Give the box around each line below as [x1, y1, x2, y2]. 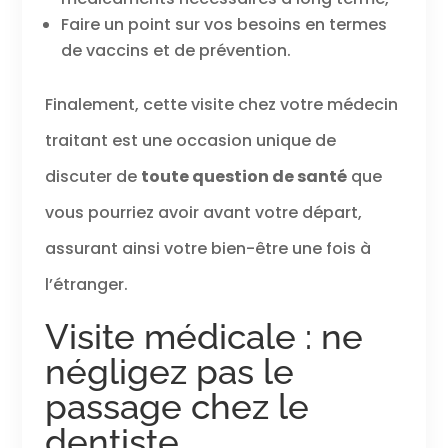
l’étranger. [44, 273, 128, 297]
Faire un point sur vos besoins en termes [60, 13, 387, 37]
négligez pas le [44, 351, 294, 393]
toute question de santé [140, 165, 347, 189]
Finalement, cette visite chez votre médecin [44, 93, 398, 117]
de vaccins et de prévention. [60, 39, 291, 63]
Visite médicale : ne [44, 316, 363, 358]
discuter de [44, 165, 141, 189]
